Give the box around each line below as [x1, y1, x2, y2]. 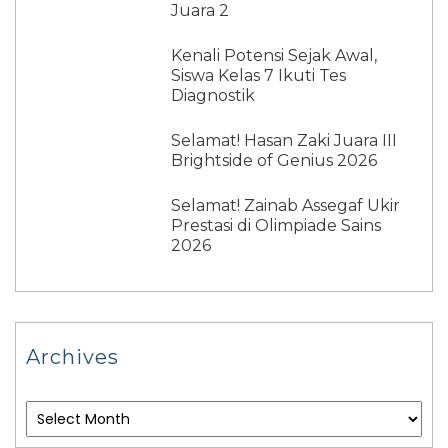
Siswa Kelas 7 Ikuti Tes [171, 66, 347, 86]
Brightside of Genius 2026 [171, 151, 378, 171]
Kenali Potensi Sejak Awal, [171, 46, 378, 66]
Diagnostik [171, 86, 256, 106]
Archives [26, 345, 119, 370]
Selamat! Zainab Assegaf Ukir [171, 196, 401, 216]
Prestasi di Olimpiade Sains [171, 216, 382, 236]
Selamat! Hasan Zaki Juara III [171, 131, 398, 151]
